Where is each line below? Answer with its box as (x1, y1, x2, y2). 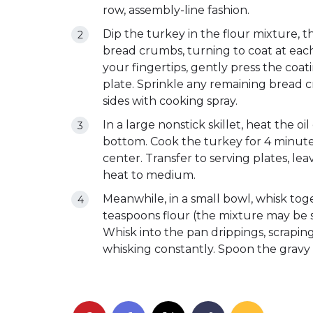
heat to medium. (103, 168, 196, 182)
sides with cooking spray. (103, 94, 238, 108)
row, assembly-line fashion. (103, 3, 249, 17)
